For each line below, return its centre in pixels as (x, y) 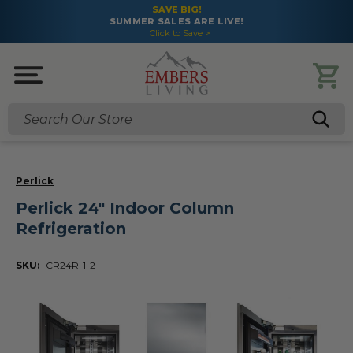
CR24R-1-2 (71, 265)
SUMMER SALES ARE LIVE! (176, 21)
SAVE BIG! (176, 9)
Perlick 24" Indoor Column (125, 208)
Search (27, 126)
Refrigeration (71, 229)
